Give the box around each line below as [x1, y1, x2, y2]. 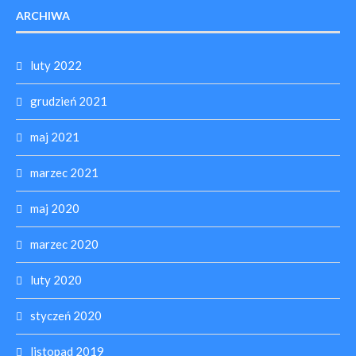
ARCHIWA [16, 9, 70, 22]
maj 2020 [30, 201, 79, 215]
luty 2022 [30, 58, 82, 72]
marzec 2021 [30, 165, 99, 180]
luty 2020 [30, 273, 82, 287]
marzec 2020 [30, 237, 99, 251]
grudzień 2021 [30, 94, 107, 108]
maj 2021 [30, 130, 79, 144]
